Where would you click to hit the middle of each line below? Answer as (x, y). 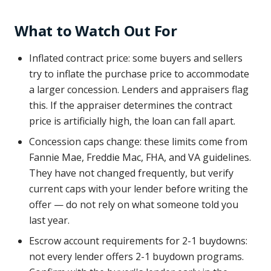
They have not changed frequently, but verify (131, 173)
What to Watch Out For (96, 31)
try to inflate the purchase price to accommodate (139, 74)
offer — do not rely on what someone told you (134, 204)
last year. (49, 220)
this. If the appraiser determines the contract (131, 105)
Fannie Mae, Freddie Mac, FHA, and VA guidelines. (140, 157)
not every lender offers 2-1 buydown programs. (136, 256)
